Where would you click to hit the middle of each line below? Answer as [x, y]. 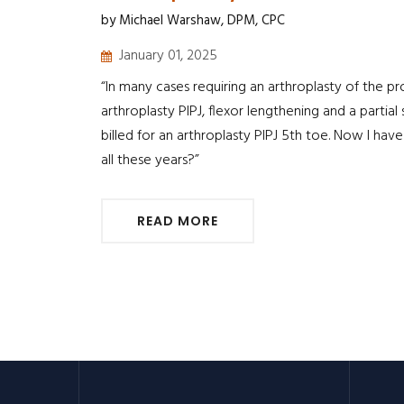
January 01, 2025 [168, 56]
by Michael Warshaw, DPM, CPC [193, 21]
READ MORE [178, 221]
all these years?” [150, 161]
